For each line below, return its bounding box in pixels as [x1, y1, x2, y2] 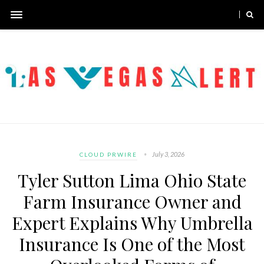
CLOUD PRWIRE [80, 150, 137, 158]
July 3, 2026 [152, 150, 184, 158]
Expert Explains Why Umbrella [11, 210, 253, 235]
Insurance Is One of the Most [19, 232, 245, 256]
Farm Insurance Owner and [22, 189, 242, 213]
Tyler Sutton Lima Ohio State [18, 168, 246, 192]
